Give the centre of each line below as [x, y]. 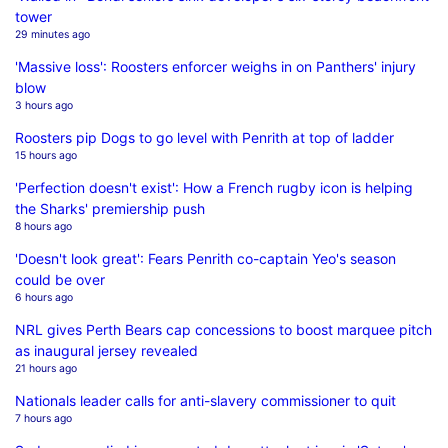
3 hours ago [44, 105]
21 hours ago [46, 368]
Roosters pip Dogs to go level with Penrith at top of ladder [204, 137]
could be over [60, 279]
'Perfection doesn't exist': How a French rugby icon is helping [214, 187]
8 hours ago [43, 226]
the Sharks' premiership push [110, 208]
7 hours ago [43, 418]
